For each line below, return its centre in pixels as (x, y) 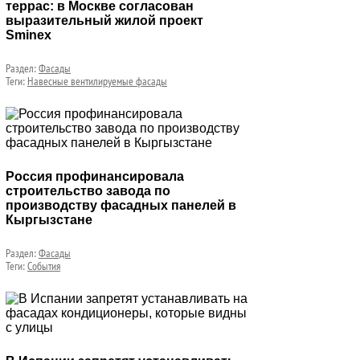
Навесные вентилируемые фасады (97, 81)
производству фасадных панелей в (121, 205)
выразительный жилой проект (104, 20)
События (44, 266)
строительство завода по (88, 191)
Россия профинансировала (95, 176)
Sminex (29, 35)
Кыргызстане (49, 220)
